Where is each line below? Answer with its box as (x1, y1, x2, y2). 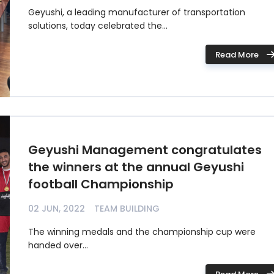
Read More (215, 48, 259, 61)
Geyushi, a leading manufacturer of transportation (28, 6, 245, 18)
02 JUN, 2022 (28, 202, 85, 215)
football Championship (28, 176, 174, 193)
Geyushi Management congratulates (28, 141, 262, 158)
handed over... (28, 239, 88, 251)
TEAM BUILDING (94, 202, 160, 215)
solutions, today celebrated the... (28, 20, 168, 32)
